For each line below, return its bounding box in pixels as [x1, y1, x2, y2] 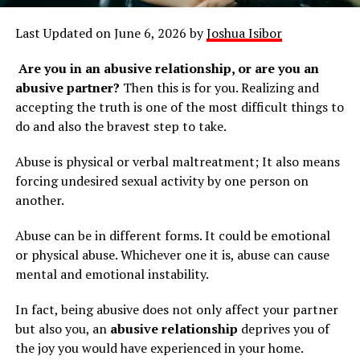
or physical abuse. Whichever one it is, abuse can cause [14, 246, 329, 264]
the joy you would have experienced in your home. [14, 339, 304, 358]
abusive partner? [14, 79, 120, 97]
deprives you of [237, 320, 329, 338]
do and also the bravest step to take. [14, 117, 227, 136]
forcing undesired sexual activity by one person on [14, 172, 309, 190]
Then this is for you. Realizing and [119, 79, 319, 97]
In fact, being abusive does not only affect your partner [14, 301, 338, 319]
